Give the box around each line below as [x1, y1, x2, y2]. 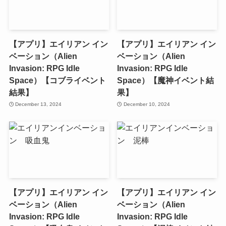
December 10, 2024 [123, 101, 170, 107]
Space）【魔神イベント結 [117, 75, 214, 85]
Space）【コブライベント [9, 75, 106, 85]
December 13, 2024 [15, 101, 62, 107]
